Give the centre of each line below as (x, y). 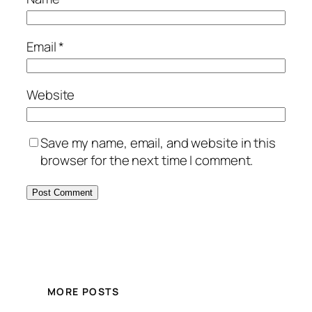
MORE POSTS (83, 291)
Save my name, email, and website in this (158, 143)
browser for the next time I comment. (147, 161)
